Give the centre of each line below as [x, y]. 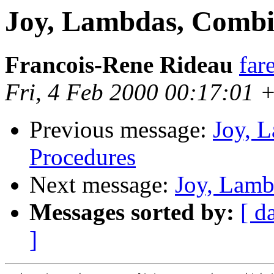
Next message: [102, 185]
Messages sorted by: [132, 212]
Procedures [83, 157]
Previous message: [121, 130]
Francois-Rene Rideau [119, 65]
